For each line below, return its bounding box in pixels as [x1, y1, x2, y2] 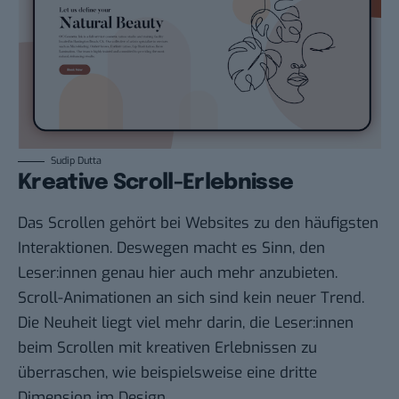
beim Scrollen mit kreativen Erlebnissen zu [18, 338, 317, 359]
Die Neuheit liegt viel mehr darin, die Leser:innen [18, 313, 354, 334]
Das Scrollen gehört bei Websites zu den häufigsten [18, 213, 379, 234]
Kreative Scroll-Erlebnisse [18, 172, 294, 195]
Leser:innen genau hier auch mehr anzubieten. [18, 263, 338, 284]
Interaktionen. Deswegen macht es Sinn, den [18, 238, 325, 259]
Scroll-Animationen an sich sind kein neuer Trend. [18, 288, 364, 309]
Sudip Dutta [51, 154, 102, 168]
